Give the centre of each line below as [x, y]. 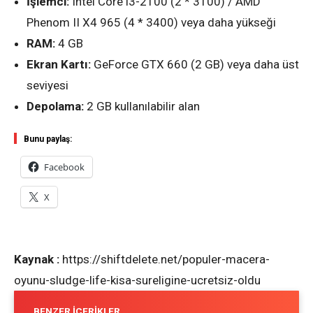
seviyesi [48, 85]
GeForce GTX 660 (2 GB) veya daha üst [195, 64]
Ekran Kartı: [59, 64]
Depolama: [55, 106]
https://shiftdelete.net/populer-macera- [166, 259]
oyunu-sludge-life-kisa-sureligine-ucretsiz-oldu [137, 280]
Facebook [64, 167]
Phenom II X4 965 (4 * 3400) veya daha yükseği [151, 22]
